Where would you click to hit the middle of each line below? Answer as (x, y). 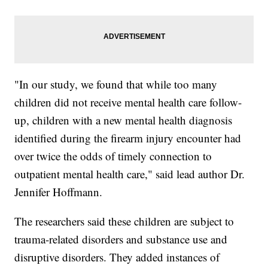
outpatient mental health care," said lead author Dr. (130, 174)
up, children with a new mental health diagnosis (124, 120)
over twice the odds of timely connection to (113, 156)
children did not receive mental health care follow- (128, 102)
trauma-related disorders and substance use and (121, 239)
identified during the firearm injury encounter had (128, 138)
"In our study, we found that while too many (116, 84)
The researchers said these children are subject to (124, 221)
